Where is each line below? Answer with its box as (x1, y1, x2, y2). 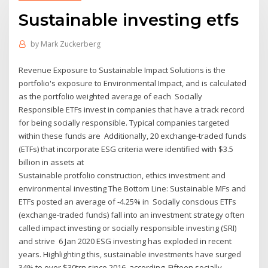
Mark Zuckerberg (40, 39, 100, 50)
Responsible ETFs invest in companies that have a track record (19, 103, 245, 115)
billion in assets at (19, 156, 86, 167)
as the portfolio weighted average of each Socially (19, 90, 203, 102)
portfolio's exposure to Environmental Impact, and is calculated (19, 77, 247, 89)
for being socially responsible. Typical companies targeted (19, 117, 230, 128)
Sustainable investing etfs (19, 9, 239, 30)
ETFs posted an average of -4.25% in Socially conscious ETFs (19, 196, 237, 207)
